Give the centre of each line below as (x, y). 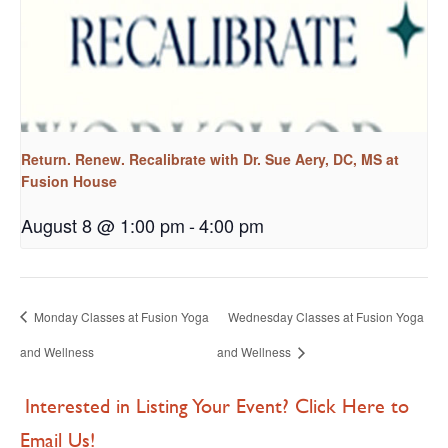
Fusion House (69, 180)
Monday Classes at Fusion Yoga (120, 316)
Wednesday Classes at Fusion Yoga (325, 316)
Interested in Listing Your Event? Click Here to (217, 406)
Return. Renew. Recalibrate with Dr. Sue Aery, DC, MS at (210, 158)
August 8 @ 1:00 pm (103, 224)
